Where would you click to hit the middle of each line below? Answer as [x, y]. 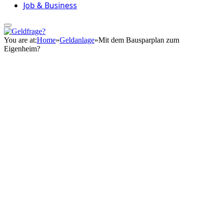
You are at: [20, 40]
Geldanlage [77, 40]
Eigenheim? [22, 49]
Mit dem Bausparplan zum [139, 40]
